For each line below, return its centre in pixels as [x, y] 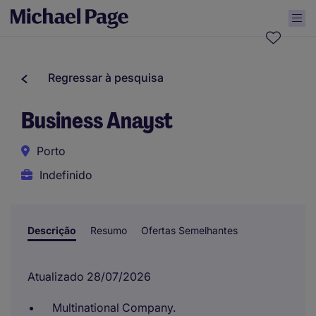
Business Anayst [97, 121]
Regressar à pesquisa [106, 78]
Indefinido [66, 175]
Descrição [52, 230]
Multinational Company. [114, 308]
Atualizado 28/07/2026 [89, 276]
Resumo [109, 230]
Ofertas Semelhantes [189, 230]
